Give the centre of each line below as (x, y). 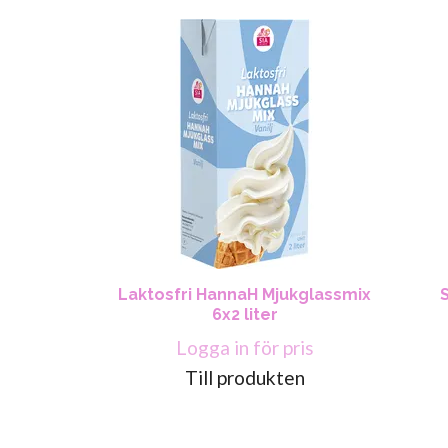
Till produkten (244, 378)
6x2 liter (244, 315)
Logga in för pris (244, 348)
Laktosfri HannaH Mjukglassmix (244, 295)
